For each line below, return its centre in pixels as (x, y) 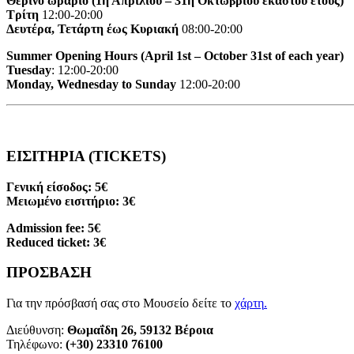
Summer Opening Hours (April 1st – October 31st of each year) (175, 56)
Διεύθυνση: (37, 330)
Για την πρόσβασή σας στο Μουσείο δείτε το (121, 303)
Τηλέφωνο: (36, 344)
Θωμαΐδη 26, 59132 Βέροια (140, 330)
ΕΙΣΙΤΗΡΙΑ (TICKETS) (86, 156)
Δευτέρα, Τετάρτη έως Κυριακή (92, 29)
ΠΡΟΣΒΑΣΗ (49, 273)
